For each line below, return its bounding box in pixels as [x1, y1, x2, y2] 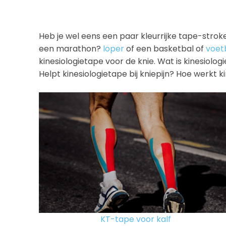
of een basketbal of [124, 43, 206, 54]
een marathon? [39, 43, 103, 54]
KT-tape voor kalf [100, 213, 171, 225]
